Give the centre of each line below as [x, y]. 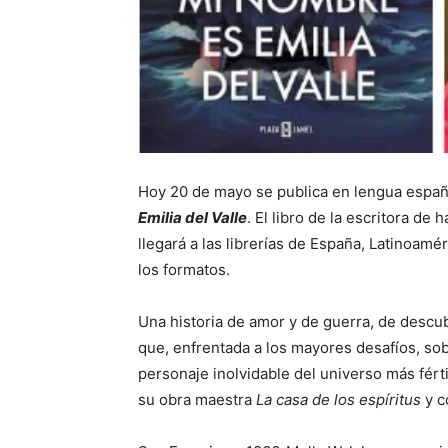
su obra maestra [197, 400]
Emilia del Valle [192, 218]
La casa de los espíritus [340, 400]
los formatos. [184, 270]
